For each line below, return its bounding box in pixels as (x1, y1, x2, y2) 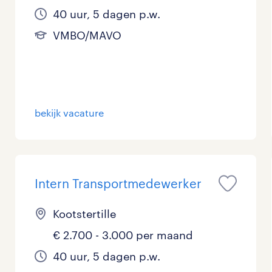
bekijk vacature (35, 107, 104, 118)
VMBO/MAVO (53, 29, 122, 42)
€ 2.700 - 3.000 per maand (53, 228, 194, 242)
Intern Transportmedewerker (35, 176, 202, 191)
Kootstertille (53, 207, 117, 220)
